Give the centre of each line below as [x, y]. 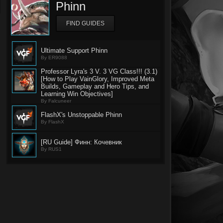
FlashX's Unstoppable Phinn [81, 115]
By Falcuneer [56, 101]
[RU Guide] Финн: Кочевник [81, 142]
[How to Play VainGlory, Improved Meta [98, 79]
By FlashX [53, 122]
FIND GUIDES [85, 23]
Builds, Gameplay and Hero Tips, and [95, 86]
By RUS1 [51, 149]
